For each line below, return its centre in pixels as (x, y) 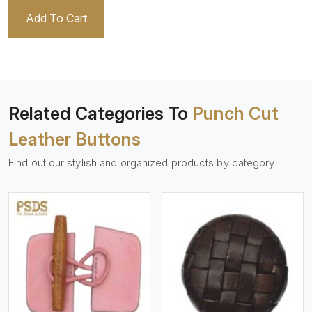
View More (92, 263)
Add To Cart (56, 18)
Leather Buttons (75, 139)
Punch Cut (235, 114)
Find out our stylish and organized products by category (142, 163)
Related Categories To (100, 114)
